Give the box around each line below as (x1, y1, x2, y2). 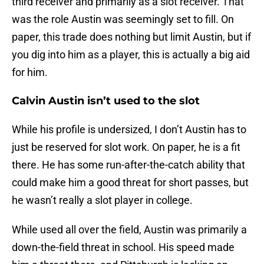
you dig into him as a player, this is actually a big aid (12, 48, 250, 61)
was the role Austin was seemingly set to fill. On (12, 13, 234, 26)
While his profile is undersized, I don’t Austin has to (12, 123, 246, 136)
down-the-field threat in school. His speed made (12, 241, 235, 254)
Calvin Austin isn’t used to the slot (12, 94, 200, 108)
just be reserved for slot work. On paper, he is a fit (12, 141, 240, 154)
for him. (12, 66, 48, 79)
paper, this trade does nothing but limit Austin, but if (12, 31, 251, 44)
